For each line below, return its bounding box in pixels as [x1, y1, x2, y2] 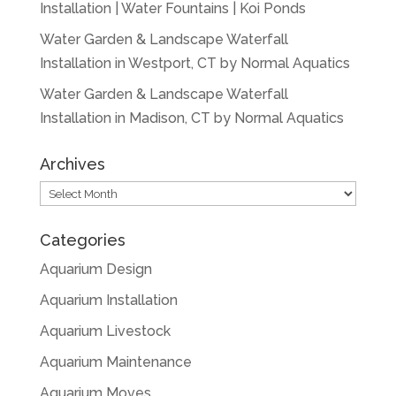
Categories [39, 230, 126, 249]
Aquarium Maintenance [39, 353, 192, 370]
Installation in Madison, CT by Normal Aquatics [39, 109, 344, 126]
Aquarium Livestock [39, 322, 171, 339]
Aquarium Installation [39, 291, 178, 308]
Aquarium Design [39, 260, 152, 278]
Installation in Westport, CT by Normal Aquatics [39, 54, 350, 72]
